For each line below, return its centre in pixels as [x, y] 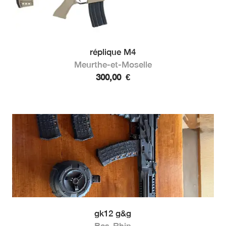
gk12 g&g [113, 213]
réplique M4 [113, 52]
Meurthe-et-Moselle [113, 64]
